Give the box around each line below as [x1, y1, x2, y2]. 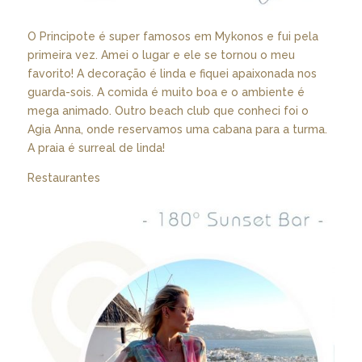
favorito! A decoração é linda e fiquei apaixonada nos [27, 67, 317, 81]
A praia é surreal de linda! [27, 141, 165, 155]
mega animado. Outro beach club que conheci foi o [27, 104, 309, 118]
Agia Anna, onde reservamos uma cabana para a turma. [27, 123, 327, 137]
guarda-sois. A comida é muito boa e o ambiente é [27, 86, 305, 99]
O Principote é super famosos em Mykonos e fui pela [27, 30, 318, 44]
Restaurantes [27, 171, 100, 185]
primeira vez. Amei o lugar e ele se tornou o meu [27, 48, 295, 62]
